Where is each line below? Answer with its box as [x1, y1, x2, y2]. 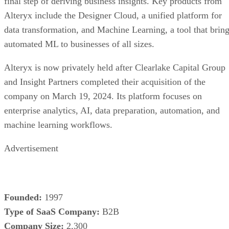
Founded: [4, 192, 42, 202]
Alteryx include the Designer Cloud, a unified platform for [4, 10, 222, 20]
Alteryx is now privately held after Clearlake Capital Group [4, 62, 225, 73]
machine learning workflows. [4, 119, 112, 130]
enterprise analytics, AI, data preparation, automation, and [4, 105, 220, 116]
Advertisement [4, 143, 58, 153]
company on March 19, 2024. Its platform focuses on [4, 90, 202, 101]
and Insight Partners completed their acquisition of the [4, 76, 205, 87]
